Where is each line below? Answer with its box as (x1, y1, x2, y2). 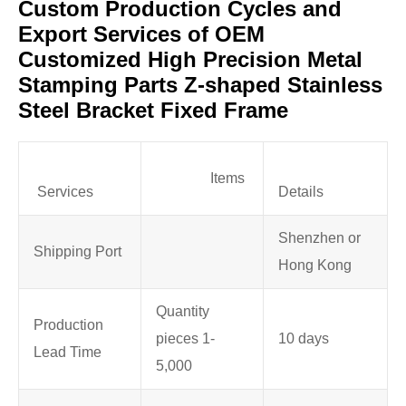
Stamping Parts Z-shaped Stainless (18, 72, 382, 98)
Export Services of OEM (18, 22, 265, 47)
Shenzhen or (278, 230, 361, 246)
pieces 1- (156, 331, 215, 347)
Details (278, 184, 324, 200)
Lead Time (34, 344, 101, 361)
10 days (278, 331, 329, 347)
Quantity (156, 304, 209, 320)
